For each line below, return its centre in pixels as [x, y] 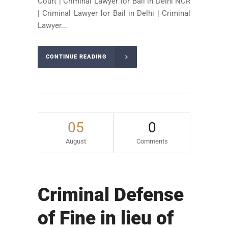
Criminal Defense [111, 194]
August [76, 141]
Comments [152, 141]
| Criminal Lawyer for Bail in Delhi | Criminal [114, 13]
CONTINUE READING [76, 57]
